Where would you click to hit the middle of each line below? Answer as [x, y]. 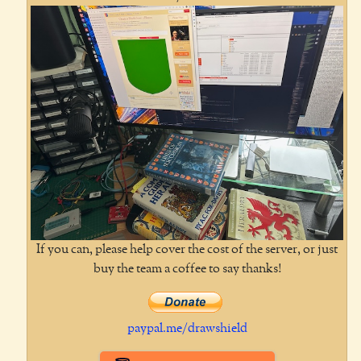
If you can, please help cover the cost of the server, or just [187, 250]
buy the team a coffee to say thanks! [187, 269]
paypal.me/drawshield [187, 329]
